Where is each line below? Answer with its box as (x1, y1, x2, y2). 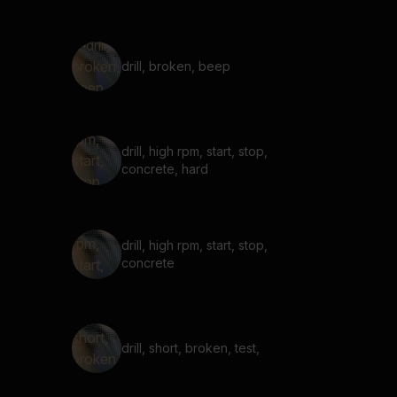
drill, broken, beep (121, 58, 230, 74)
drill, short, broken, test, (121, 340, 260, 355)
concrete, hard (121, 161, 208, 176)
